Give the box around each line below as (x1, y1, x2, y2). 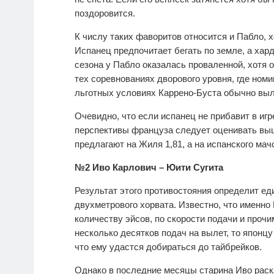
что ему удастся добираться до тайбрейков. (75, 241, 262, 252)
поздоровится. (75, 7, 135, 18)
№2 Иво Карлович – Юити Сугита (75, 161, 223, 172)
